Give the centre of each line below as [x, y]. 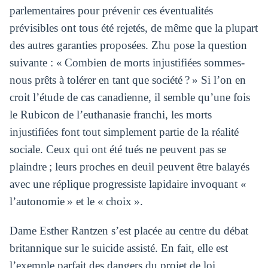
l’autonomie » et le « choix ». [76, 201]
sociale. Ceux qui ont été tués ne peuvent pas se [118, 149]
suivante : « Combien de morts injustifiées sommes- [127, 62]
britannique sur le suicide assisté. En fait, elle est [118, 248]
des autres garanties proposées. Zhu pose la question [128, 45]
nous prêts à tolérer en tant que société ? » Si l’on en [127, 80]
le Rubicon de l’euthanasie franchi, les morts [110, 114]
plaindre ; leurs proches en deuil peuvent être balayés [129, 166]
